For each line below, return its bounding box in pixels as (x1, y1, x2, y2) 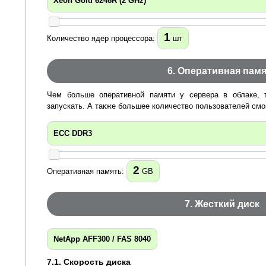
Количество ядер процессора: (47, 34, 157, 43)
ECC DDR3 (53, 128, 92, 138)
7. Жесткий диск (185, 198, 259, 209)
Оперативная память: (47, 166, 126, 176)
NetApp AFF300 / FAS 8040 (53, 234, 151, 243)
